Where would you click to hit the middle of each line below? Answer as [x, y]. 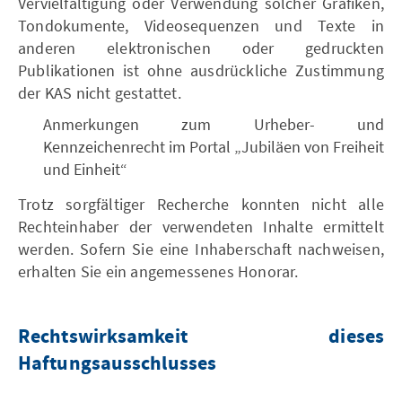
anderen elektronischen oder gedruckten [201, 48]
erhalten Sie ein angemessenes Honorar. [158, 271]
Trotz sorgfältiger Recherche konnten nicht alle [201, 204]
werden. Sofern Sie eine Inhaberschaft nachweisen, [201, 249]
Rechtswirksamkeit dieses [201, 337]
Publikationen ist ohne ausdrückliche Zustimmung [201, 70]
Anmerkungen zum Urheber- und [214, 124]
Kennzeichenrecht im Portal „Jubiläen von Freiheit [214, 147]
